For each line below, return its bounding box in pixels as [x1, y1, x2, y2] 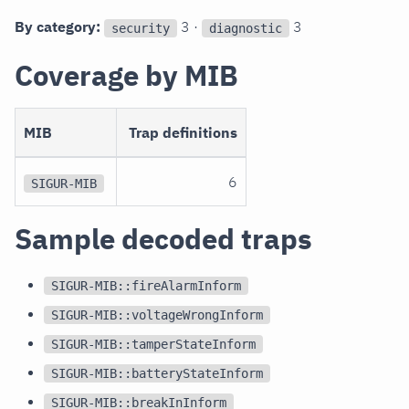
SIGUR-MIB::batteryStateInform [51, 365, 263, 381]
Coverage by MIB [15, 57, 238, 95]
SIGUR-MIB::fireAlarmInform [51, 278, 241, 293]
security [111, 20, 170, 36]
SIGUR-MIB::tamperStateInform [51, 336, 256, 351]
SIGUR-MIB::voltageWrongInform [51, 307, 263, 322]
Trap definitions [128, 123, 237, 142]
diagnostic [209, 20, 282, 36]
